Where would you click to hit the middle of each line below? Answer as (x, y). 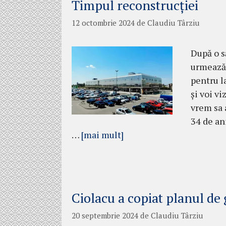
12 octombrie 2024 (103, 22)
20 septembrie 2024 (105, 215)
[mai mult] (102, 134)
